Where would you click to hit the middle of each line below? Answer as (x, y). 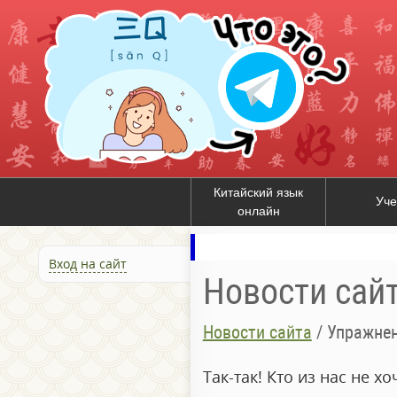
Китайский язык (258, 192)
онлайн (258, 211)
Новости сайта (257, 333)
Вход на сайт (87, 264)
